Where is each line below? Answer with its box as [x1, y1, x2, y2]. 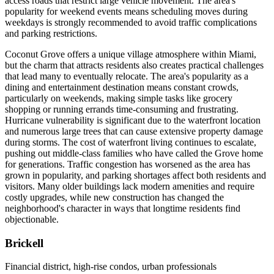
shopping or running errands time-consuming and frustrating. [5, 104, 239, 114]
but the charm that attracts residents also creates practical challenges [5, 60, 264, 70]
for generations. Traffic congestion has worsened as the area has [5, 159, 250, 169]
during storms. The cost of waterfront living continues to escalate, [5, 137, 256, 147]
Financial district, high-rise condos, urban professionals [5, 261, 217, 272]
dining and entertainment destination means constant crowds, [5, 82, 239, 92]
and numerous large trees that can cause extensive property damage [5, 126, 263, 136]
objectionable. [5, 214, 59, 224]
